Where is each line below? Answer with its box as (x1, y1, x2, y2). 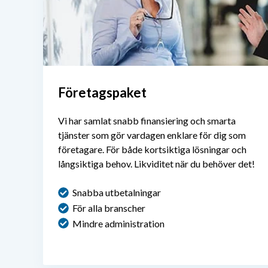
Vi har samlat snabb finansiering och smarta (58, 114, 236, 126)
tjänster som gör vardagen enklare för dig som (58, 129, 246, 141)
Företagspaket (58, 84, 147, 100)
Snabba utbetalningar (72, 186, 161, 198)
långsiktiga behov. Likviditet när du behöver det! (58, 157, 255, 169)
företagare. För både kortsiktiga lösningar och (58, 143, 246, 155)
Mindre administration (72, 217, 165, 229)
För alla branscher (72, 202, 145, 214)
